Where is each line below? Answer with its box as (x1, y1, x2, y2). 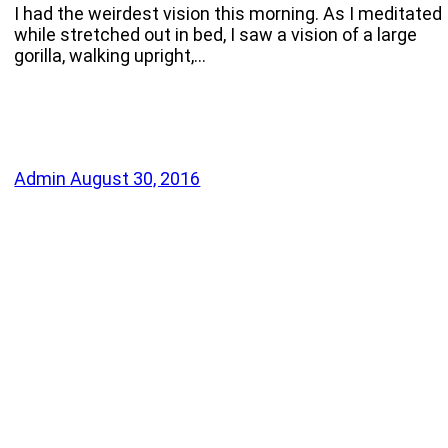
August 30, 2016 (70, 168, 201, 190)
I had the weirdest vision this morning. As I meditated (14, 3, 443, 25)
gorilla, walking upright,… (14, 45, 207, 67)
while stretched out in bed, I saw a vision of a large (14, 24, 418, 46)
